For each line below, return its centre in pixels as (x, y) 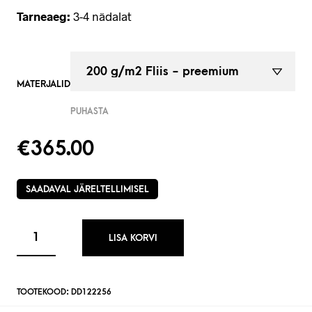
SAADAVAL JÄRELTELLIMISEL (87, 189)
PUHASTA (89, 112)
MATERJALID (43, 84)
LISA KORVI (133, 237)
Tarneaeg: (43, 16)
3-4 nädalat (101, 16)
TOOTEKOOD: (44, 292)
